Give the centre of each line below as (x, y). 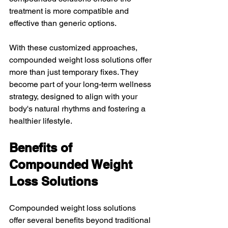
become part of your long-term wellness (81, 84)
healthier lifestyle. (41, 121)
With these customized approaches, (74, 47)
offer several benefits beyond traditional (81, 220)
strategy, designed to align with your (74, 96)
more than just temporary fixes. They (75, 72)
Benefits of (42, 147)
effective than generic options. (63, 23)
